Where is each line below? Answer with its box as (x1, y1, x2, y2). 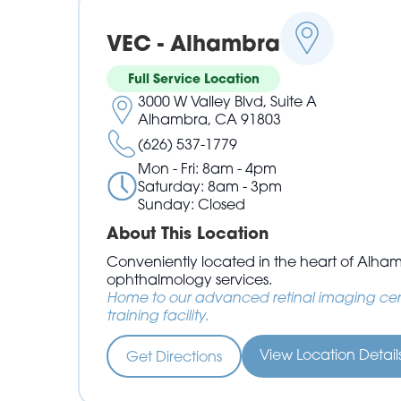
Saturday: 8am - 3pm (138, 177, 283, 196)
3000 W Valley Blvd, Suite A (138, 92, 318, 111)
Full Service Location (127, 70, 260, 88)
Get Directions (126, 347, 223, 366)
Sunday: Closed (138, 195, 246, 214)
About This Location (107, 222, 269, 244)
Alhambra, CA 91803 (138, 110, 282, 129)
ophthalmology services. (107, 270, 273, 289)
